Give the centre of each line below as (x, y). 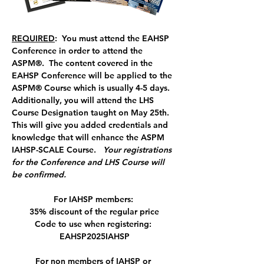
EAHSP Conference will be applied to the (93, 75)
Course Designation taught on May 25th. (93, 112)
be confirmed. (39, 174)
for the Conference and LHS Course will (89, 162)
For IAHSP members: (94, 199)
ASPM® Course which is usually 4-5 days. (92, 88)
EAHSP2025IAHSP (94, 236)
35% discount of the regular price (94, 211)
